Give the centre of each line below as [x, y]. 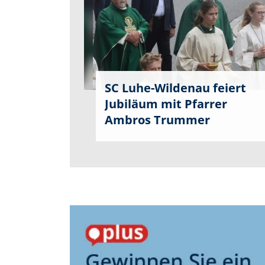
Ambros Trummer [157, 119]
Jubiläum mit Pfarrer [166, 104]
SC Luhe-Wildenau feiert [175, 88]
